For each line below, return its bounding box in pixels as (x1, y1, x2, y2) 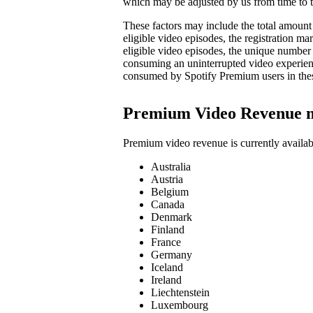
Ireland (151, 274, 182, 286)
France (151, 236, 181, 249)
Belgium (151, 186, 189, 198)
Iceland (151, 261, 183, 274)
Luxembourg (151, 299, 208, 312)
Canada (151, 198, 184, 211)
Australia (151, 161, 191, 173)
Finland (151, 224, 184, 236)
